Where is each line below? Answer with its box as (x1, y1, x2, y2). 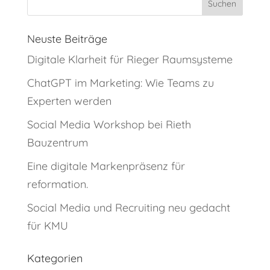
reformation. (27, 177, 88, 192)
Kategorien (27, 251, 83, 266)
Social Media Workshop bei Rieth (27, 118, 191, 132)
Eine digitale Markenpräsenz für (27, 159, 185, 174)
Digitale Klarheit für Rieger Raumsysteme (27, 52, 233, 67)
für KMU (27, 219, 68, 233)
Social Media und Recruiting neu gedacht (27, 201, 230, 215)
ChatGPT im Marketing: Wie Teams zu (27, 76, 214, 90)
